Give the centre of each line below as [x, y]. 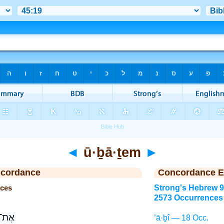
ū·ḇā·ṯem [112, 152]
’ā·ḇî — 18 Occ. [181, 218]
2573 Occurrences [188, 198]
